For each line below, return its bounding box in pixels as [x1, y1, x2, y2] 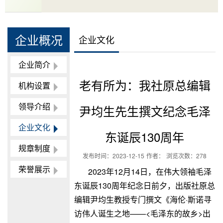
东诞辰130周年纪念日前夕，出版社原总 [74, 180, 215, 192]
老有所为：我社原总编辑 [79, 76, 211, 94]
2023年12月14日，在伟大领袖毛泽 [88, 166, 212, 178]
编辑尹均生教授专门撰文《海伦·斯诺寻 [74, 194, 212, 206]
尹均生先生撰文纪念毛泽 [79, 102, 211, 120]
